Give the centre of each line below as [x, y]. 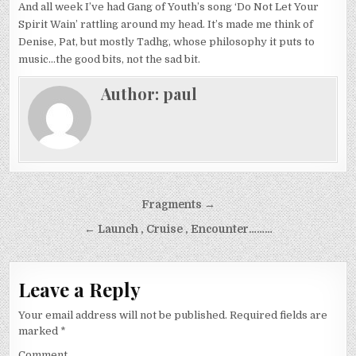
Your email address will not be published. [123, 315]
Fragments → [178, 205]
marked [40, 331]
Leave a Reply [80, 290]
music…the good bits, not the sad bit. [110, 60]
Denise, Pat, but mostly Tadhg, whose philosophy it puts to [167, 42]
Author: [132, 94]
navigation [64, 229]
